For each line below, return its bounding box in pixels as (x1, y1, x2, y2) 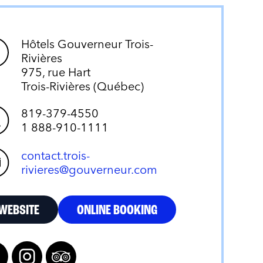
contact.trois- (21, 148, 90, 163)
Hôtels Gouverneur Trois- (21, 36, 154, 51)
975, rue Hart (21, 65, 91, 79)
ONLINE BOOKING (77, 203, 158, 218)
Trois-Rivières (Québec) (21, 79, 144, 93)
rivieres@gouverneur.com (21, 162, 158, 177)
